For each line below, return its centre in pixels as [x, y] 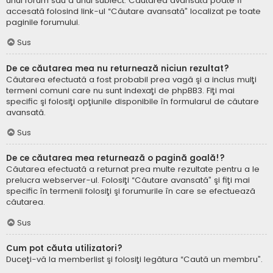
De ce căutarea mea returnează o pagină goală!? [115, 158]
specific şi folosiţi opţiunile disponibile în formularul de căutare [133, 101]
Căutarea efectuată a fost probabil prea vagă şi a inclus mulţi [131, 79]
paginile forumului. [43, 22]
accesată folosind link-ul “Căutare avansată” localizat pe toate [133, 11]
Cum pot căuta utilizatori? [64, 249]
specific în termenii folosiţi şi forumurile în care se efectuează [131, 191]
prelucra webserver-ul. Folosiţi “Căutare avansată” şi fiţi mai [128, 180]
